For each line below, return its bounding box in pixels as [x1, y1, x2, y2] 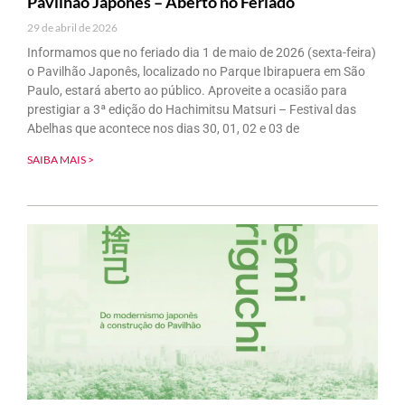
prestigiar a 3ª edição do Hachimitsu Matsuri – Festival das [27, 101, 356, 117]
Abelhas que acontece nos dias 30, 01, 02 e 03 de [27, 120, 299, 136]
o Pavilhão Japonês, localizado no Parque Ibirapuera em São [27, 63, 365, 79]
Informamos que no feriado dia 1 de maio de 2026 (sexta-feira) [27, 44, 376, 60]
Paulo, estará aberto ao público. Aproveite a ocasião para [27, 82, 347, 98]
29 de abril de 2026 [27, 20, 118, 34]
